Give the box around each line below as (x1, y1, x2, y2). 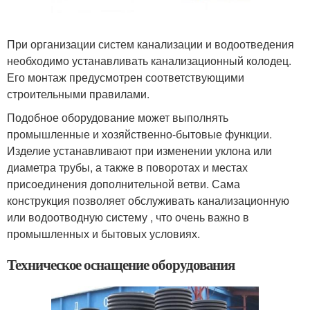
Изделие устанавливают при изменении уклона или (7, 143, 272, 158)
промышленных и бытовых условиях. (7, 226, 200, 241)
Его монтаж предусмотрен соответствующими (7, 69, 244, 85)
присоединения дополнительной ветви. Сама (7, 176, 240, 192)
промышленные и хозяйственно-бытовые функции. (7, 126, 272, 142)
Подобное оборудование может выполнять (7, 109, 228, 125)
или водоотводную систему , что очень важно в (7, 209, 249, 225)
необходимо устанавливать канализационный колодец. (7, 53, 291, 69)
